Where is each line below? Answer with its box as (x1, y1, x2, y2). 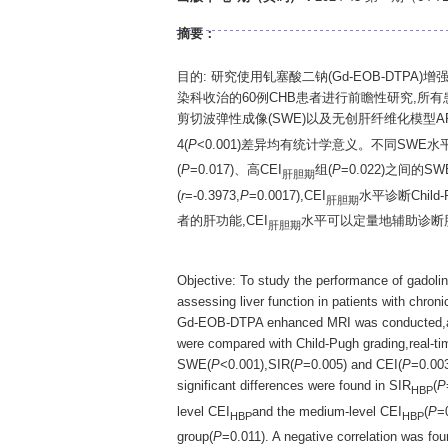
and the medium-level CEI (251, 403, 402, 419)
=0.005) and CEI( (302, 357, 402, 372)
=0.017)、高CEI (189, 162, 282, 178)
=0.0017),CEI (248, 187, 326, 203)
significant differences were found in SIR (176, 378, 411, 393)
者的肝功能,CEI (176, 213, 268, 229)
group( (176, 429, 213, 445)
